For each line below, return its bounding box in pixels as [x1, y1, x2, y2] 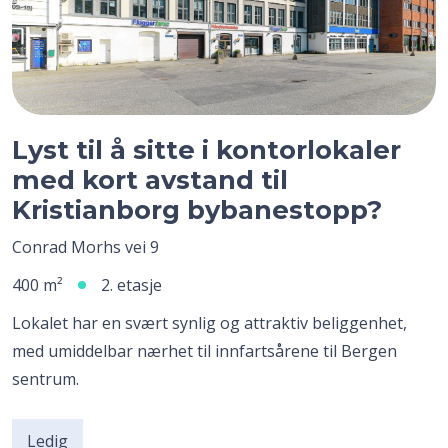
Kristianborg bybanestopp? [12, 193, 382, 225]
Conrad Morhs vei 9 [12, 235, 159, 258]
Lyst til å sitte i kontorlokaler [12, 133, 401, 165]
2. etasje [101, 273, 162, 296]
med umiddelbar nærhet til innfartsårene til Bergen [12, 339, 397, 362]
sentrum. [12, 367, 79, 390]
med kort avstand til [12, 163, 288, 195]
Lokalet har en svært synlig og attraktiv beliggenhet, [12, 311, 407, 334]
